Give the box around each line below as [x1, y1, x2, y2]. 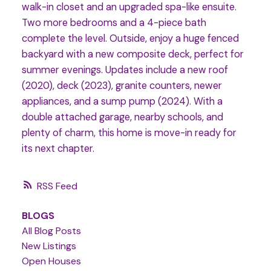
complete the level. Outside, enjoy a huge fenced [21, 32, 239, 45]
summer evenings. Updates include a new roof [21, 64, 228, 77]
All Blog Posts [21, 224, 81, 237]
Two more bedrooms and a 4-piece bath [21, 16, 206, 30]
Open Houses [21, 254, 81, 267]
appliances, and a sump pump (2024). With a [21, 95, 223, 108]
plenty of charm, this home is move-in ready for [21, 126, 237, 140]
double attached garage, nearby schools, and [21, 111, 223, 124]
